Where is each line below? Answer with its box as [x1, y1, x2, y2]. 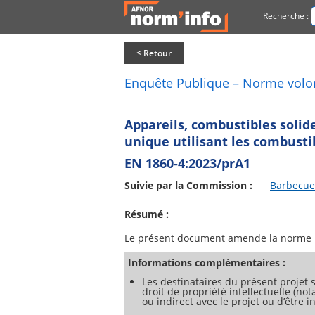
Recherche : [263, 9, 309, 22]
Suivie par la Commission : [124, 179, 252, 192]
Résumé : [124, 207, 169, 221]
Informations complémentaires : [128, 256, 285, 269]
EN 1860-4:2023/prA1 [124, 155, 250, 172]
